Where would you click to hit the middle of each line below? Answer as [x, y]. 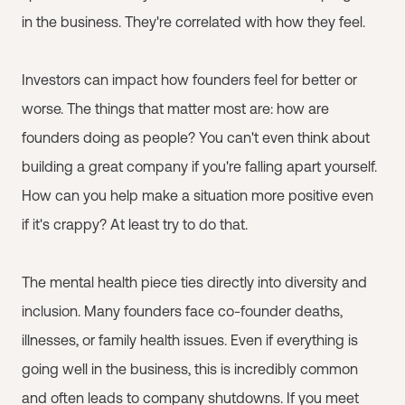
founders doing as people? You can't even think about [196, 137]
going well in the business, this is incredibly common [190, 369]
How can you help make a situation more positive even [198, 195]
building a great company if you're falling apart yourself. [199, 166]
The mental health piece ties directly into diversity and [194, 282]
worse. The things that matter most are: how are [175, 108]
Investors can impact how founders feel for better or [189, 80]
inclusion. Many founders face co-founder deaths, [182, 311]
